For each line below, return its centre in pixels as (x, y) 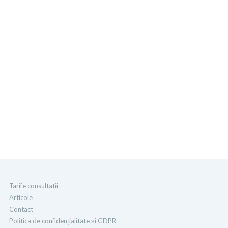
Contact (21, 209)
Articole (21, 197)
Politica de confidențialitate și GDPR (63, 221)
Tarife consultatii (34, 186)
